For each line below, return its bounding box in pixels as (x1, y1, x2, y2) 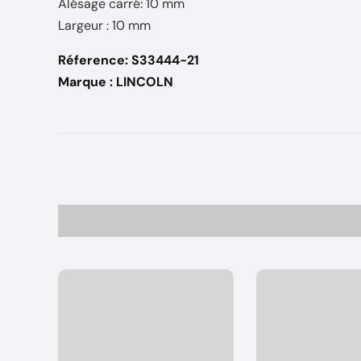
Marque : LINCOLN (58, 73, 173, 90)
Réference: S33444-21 (58, 52, 199, 68)
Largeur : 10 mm (58, 17, 151, 34)
